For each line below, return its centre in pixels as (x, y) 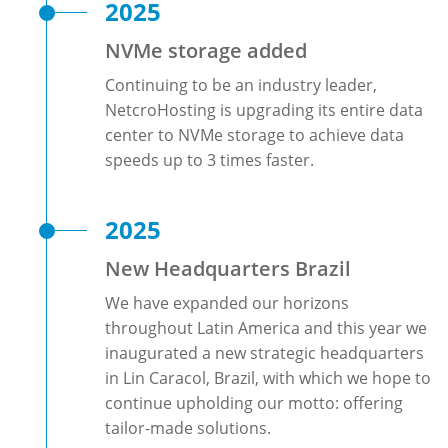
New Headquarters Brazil (228, 268)
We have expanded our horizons (227, 303)
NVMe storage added (206, 50)
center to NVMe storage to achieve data (254, 135)
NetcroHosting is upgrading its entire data (264, 110)
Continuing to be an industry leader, (241, 85)
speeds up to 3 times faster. (209, 160)
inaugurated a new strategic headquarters (264, 353)
